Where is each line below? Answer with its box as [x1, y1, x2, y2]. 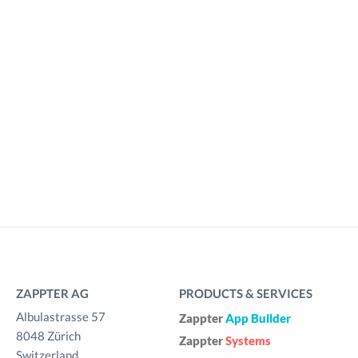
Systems [225, 333, 271, 348]
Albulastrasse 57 [16, 309, 105, 324]
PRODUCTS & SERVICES [179, 286, 312, 301]
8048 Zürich [16, 328, 81, 344]
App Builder [225, 311, 291, 326]
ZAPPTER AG [16, 286, 89, 301]
